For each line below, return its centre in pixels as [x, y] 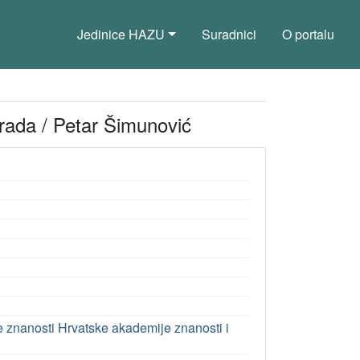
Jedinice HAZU [121, 34]
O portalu [308, 34]
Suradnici [229, 34]
